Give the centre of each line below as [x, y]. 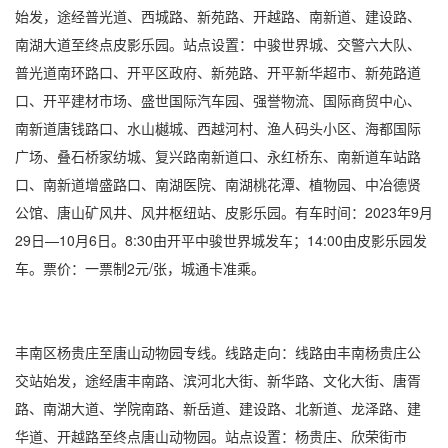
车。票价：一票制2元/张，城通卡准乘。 [140, 268]
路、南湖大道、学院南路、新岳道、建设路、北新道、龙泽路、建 [218, 408]
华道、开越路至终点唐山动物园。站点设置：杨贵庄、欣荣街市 [211, 436]
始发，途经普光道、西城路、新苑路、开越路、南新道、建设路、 [218, 16]
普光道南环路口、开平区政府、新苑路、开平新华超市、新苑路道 [218, 72]
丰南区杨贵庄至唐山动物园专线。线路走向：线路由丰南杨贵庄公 [218, 352]
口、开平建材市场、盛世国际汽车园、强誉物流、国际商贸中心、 [218, 100]
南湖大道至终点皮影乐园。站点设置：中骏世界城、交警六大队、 [218, 44]
